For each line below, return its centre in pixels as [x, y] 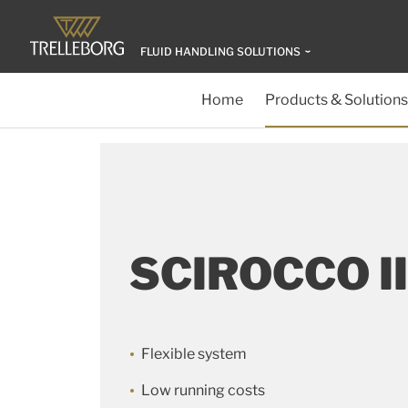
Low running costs [203, 390]
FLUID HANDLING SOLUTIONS [220, 51]
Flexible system [194, 354]
